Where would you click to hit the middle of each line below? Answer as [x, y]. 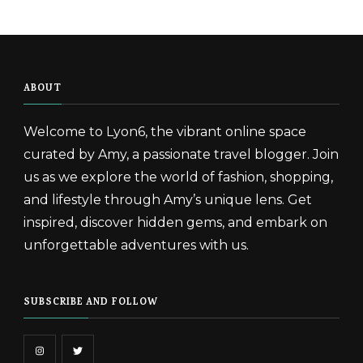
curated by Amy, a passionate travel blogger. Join [181, 154]
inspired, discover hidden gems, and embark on [175, 222]
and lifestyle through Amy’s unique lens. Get [168, 199]
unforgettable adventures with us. [136, 245]
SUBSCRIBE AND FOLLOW [91, 303]
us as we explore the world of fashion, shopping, [178, 177]
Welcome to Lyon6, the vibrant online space [165, 131]
